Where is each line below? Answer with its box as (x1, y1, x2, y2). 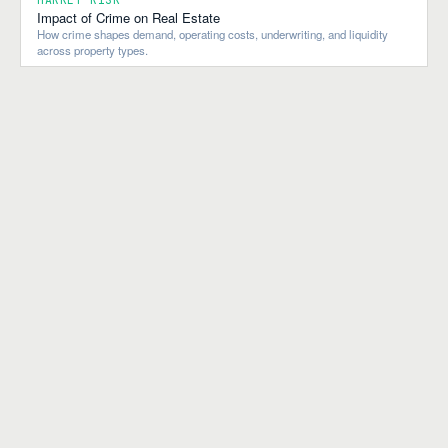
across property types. (37, 41, 148, 58)
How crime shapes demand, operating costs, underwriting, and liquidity (37, 25, 388, 42)
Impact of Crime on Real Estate (37, 7, 220, 27)
